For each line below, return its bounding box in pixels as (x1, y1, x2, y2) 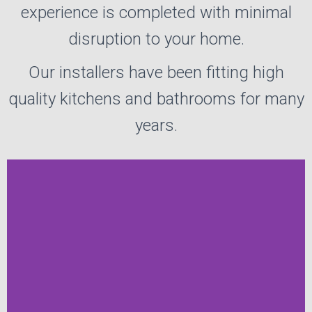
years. (134, 116, 178, 135)
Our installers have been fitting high (28, 63, 284, 82)
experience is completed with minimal (20, 3, 292, 22)
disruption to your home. (68, 29, 244, 49)
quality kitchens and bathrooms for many (8, 89, 304, 109)
